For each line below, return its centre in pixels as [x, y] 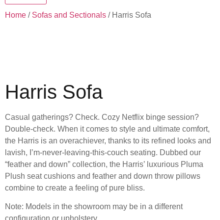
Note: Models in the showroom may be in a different [94, 207]
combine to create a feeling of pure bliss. [75, 188]
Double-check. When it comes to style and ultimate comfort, [107, 129]
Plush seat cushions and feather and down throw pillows [103, 176]
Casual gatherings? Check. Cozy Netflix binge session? [102, 117]
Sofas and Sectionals [69, 15]
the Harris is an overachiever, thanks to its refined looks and [108, 141]
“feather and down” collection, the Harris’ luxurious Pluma [104, 164]
